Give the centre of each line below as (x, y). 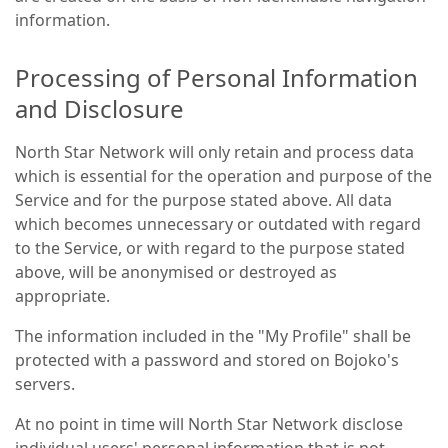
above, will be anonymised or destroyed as (176, 272)
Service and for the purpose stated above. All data (203, 200)
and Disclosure (99, 108)
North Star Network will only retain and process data (214, 152)
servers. (45, 384)
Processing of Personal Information (216, 77)
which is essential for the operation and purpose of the (223, 176)
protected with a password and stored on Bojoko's (207, 360)
